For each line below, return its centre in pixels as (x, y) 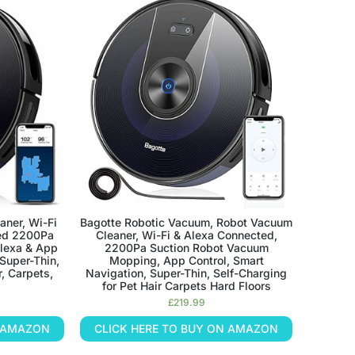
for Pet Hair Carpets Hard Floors (186, 286)
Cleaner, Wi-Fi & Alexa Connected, (186, 235)
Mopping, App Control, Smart (186, 261)
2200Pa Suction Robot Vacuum (186, 248)
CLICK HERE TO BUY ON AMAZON (187, 329)
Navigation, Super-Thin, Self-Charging (187, 273)
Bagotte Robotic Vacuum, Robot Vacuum (187, 223)
